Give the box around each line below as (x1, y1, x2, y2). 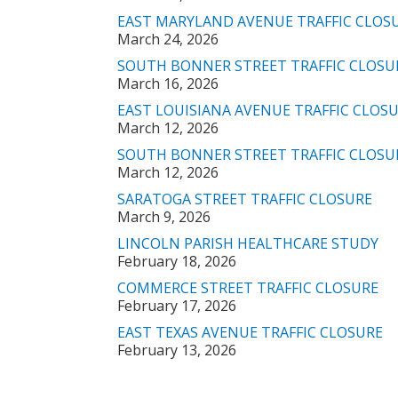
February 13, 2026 (117, 340, 236, 360)
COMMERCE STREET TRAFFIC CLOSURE (117, 278, 378, 298)
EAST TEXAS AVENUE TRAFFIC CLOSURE (117, 322, 383, 342)
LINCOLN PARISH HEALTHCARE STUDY (117, 234, 378, 253)
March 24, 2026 (117, 29, 219, 49)
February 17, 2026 (117, 296, 236, 315)
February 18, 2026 (117, 251, 236, 271)
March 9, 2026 (117, 207, 211, 227)
